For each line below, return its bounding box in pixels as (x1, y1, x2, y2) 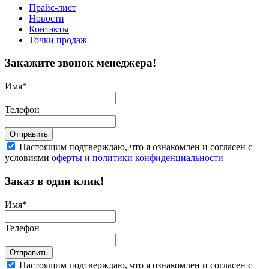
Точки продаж (29, 34, 87, 45)
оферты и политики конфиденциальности (52, 153, 223, 163)
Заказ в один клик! (5, 174, 104, 187)
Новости (29, 13, 64, 23)
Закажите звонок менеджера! (5, 56, 156, 70)
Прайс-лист (29, 2, 76, 13)
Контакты (29, 23, 69, 34)
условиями (5, 153, 52, 163)
